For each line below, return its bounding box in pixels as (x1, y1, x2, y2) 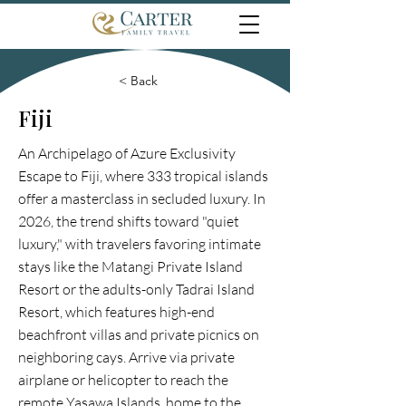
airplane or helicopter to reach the (18, 371, 228, 389)
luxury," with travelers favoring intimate (18, 235, 261, 253)
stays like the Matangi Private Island (18, 257, 243, 275)
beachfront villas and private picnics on (18, 325, 259, 343)
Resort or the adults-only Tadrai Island (18, 280, 255, 298)
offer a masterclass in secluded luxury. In (18, 189, 266, 208)
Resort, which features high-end (18, 303, 215, 321)
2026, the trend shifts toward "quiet (18, 212, 239, 230)
